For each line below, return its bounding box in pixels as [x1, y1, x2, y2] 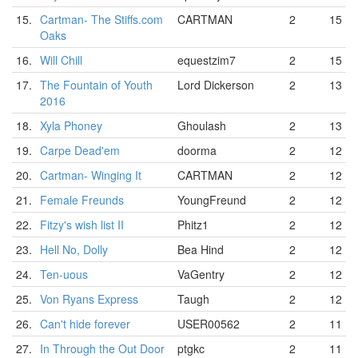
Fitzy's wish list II [40, 217, 124, 233]
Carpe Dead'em [40, 142, 120, 158]
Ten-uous [40, 266, 88, 282]
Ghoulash [177, 117, 226, 133]
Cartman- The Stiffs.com [40, 11, 163, 27]
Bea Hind [177, 241, 224, 257]
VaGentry [177, 266, 225, 282]
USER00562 [177, 316, 240, 332]
